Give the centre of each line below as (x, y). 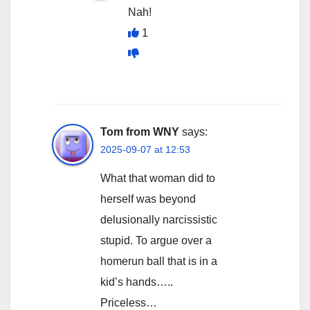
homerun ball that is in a (159, 261)
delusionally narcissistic (159, 219)
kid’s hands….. (137, 282)
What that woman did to (158, 178)
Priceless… (129, 302)
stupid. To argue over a (156, 240)
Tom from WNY (140, 131)
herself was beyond (148, 199)
